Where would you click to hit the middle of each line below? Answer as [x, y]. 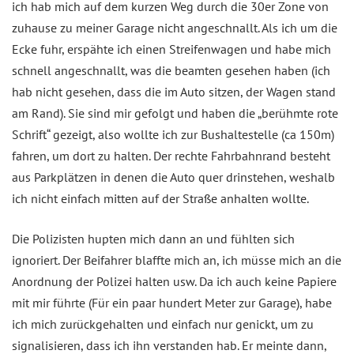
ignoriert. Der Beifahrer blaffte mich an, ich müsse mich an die [177, 260]
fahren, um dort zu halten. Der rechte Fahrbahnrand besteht [171, 155]
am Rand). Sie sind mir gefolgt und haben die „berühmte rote [175, 113]
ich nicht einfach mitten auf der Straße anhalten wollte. [160, 198]
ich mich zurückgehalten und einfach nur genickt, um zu [163, 324]
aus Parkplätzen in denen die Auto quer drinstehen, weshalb [173, 177]
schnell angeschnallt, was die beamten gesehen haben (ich [171, 70]
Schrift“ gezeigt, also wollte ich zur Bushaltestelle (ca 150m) [173, 134]
